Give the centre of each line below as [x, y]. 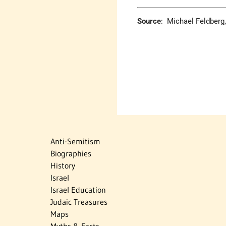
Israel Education [78, 189]
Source [149, 21]
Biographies [71, 153]
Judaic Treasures [79, 202]
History [63, 165]
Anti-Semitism [75, 141]
